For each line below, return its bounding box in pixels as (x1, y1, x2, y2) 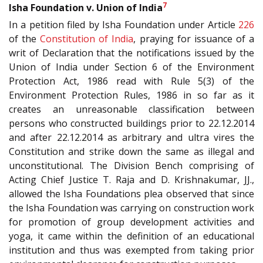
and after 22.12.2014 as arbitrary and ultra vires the (9, 131, 254, 144)
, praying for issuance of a (133, 32, 255, 46)
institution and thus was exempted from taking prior (9, 244, 254, 257)
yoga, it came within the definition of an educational (9, 230, 254, 243)
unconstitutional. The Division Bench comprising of (9, 159, 254, 173)
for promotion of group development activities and (9, 215, 254, 229)
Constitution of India (40, 32, 134, 46)
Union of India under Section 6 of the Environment (9, 60, 254, 74)
